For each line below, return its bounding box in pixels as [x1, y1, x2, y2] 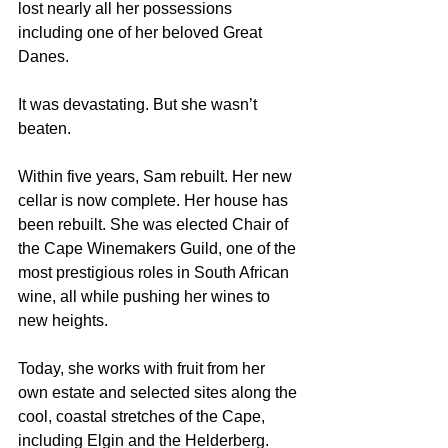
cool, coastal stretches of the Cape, [18, 408, 269, 425]
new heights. [18, 312, 108, 329]
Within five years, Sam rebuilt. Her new [18, 168, 296, 185]
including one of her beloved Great [18, 24, 266, 41]
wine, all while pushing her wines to [18, 288, 274, 305]
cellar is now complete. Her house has [18, 192, 292, 209]
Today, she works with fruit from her [18, 360, 269, 377]
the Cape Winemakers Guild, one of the [18, 240, 300, 257]
